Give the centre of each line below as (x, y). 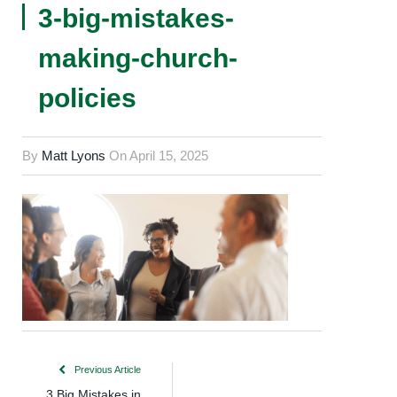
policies (87, 98)
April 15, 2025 (169, 156)
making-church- (138, 58)
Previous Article (106, 370)
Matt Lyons (74, 156)
